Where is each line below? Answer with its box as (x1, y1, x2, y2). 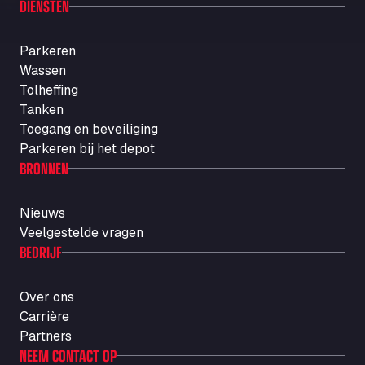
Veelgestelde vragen (20, 224, 143, 241)
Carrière (20, 308, 69, 325)
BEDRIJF (20, 241, 62, 262)
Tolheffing (20, 81, 78, 99)
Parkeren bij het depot (20, 140, 155, 157)
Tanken (20, 101, 64, 118)
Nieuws (20, 204, 65, 222)
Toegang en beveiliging (20, 121, 158, 138)
